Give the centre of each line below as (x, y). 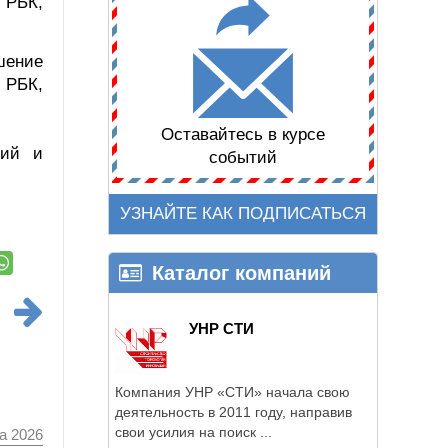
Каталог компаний (241, 272)
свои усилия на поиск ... (193, 431)
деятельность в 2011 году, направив (233, 411)
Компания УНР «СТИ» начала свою (232, 391)
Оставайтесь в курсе (243, 135)
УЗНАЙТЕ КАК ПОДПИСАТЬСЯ (243, 214)
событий (243, 158)
